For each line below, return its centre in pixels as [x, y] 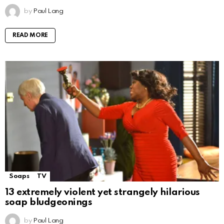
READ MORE [30, 36]
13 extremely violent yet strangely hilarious [102, 192]
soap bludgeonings [49, 202]
